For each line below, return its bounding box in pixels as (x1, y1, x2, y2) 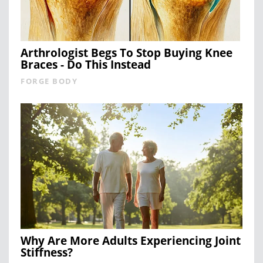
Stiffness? (21, 244, 73, 260)
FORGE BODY (21, 75, 77, 86)
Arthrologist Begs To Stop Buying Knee (21, 45, 232, 60)
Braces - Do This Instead (21, 56, 151, 72)
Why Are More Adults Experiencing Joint (21, 232, 241, 248)
